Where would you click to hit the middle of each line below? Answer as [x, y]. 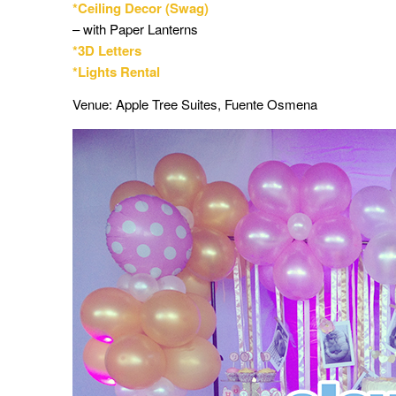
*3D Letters [107, 50]
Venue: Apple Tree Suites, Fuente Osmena [195, 103]
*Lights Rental [116, 71]
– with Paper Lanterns [135, 28]
